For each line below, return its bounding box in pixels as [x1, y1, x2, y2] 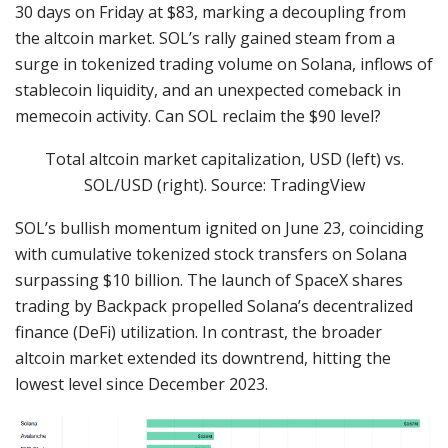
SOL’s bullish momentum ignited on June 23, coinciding [15, 217, 424, 240]
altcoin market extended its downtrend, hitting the [15, 347, 391, 370]
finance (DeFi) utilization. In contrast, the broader [15, 321, 382, 344]
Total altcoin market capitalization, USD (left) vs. [44, 148, 404, 171]
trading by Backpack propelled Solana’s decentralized [15, 295, 413, 318]
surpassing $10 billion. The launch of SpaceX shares [15, 269, 403, 292]
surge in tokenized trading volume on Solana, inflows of [15, 53, 433, 76]
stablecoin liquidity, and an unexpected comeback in [15, 79, 401, 102]
